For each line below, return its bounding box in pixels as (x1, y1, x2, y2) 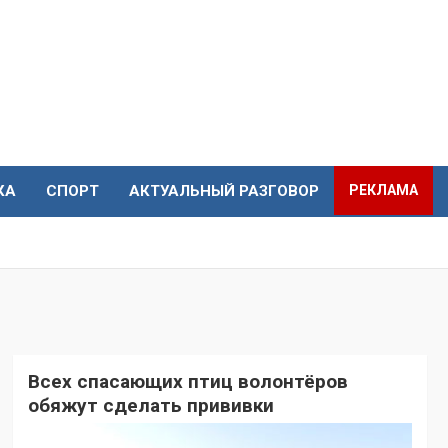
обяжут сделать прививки (27, 394, 274, 418)
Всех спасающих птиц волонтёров (27, 370, 348, 394)
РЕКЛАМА (349, 182, 418, 199)
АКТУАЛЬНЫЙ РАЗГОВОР (129, 182, 319, 201)
